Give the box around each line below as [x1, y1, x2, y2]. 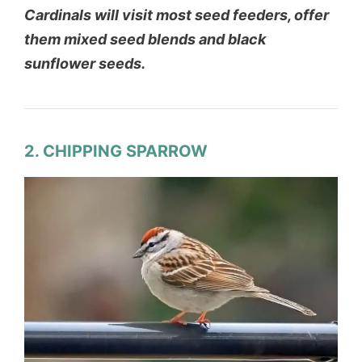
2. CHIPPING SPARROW [24, 141, 208, 162]
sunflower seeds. [24, 55, 145, 73]
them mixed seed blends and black [24, 31, 266, 48]
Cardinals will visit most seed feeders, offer [24, 6, 329, 24]
